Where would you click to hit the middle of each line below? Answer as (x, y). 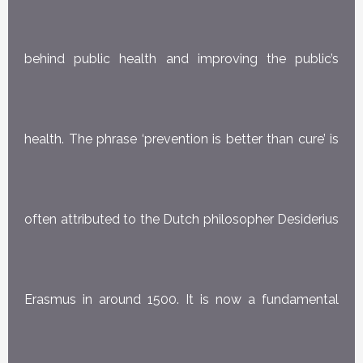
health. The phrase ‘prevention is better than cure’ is (181, 139)
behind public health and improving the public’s (181, 58)
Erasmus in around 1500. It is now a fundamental (181, 299)
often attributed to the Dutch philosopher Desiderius (181, 219)
